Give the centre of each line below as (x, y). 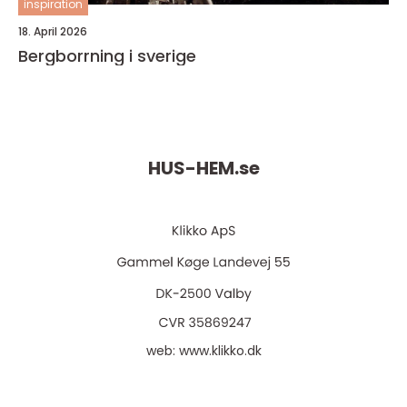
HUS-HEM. (193, 169)
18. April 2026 (53, 31)
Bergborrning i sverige (107, 56)
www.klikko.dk (220, 351)
